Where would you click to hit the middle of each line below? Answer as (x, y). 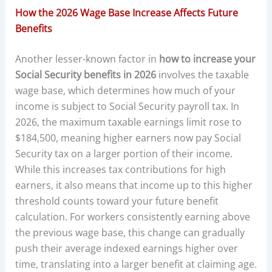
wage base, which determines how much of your (125, 90)
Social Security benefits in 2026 (85, 74)
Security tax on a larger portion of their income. (124, 153)
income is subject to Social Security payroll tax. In (127, 106)
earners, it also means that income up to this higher (134, 185)
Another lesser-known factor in (87, 59)
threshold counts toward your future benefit (117, 201)
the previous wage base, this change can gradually (130, 232)
